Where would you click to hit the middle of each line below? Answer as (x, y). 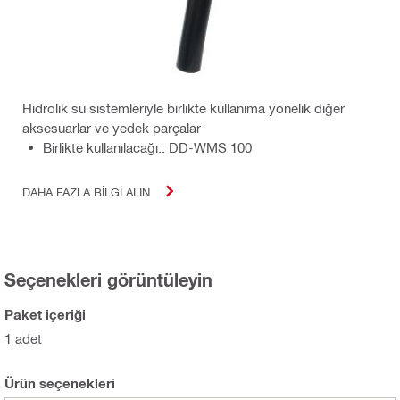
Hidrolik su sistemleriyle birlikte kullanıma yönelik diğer (183, 108)
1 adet (23, 339)
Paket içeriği (45, 315)
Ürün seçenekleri (60, 383)
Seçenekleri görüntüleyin (108, 280)
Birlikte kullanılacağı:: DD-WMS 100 (147, 148)
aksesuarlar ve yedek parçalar (112, 128)
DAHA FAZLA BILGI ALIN (86, 191)
